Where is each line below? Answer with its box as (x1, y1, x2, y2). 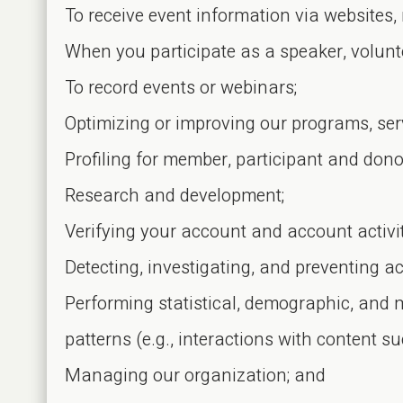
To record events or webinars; (65, 75, 297, 101)
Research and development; (65, 183, 284, 209)
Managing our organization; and (65, 363, 326, 389)
